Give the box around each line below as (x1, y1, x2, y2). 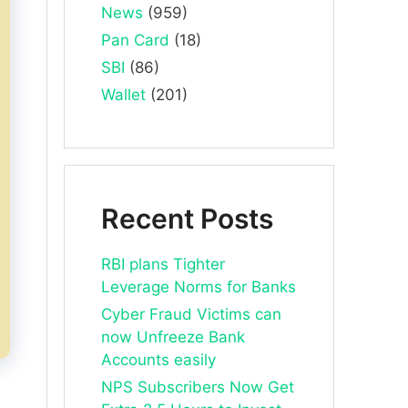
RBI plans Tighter (101, 255, 225, 273)
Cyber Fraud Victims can (101, 305, 281, 323)
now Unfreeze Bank (101, 328, 245, 346)
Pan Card (101, 31, 169, 49)
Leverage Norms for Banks (101, 278, 296, 296)
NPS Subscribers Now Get (101, 378, 294, 396)
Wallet (101, 86, 146, 104)
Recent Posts (101, 202, 273, 235)
